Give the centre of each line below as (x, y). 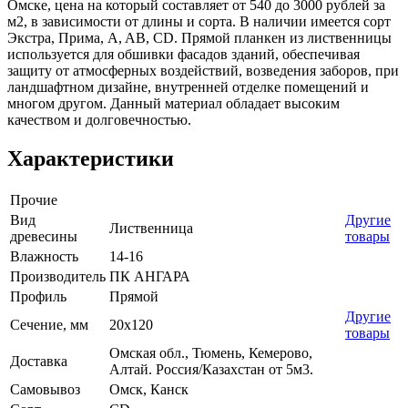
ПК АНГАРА (150, 277)
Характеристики (91, 159)
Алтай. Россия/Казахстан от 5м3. (211, 370)
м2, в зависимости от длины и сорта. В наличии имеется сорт (199, 22)
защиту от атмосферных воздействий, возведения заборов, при (203, 71)
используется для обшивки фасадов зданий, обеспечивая (184, 55)
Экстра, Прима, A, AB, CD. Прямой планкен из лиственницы (199, 38)
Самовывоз (45, 390)
